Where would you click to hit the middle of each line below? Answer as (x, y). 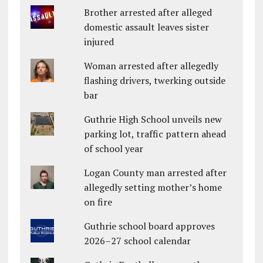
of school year (114, 149)
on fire (98, 202)
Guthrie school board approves (150, 226)
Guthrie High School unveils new (153, 119)
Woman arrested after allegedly (151, 66)
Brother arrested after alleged (148, 13)
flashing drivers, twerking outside (155, 81)
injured (99, 42)
